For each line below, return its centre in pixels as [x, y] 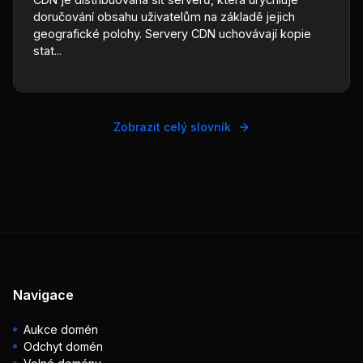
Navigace [43, 295]
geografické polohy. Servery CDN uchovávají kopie [172, 34]
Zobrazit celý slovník [172, 127]
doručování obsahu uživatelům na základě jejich [164, 17]
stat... [47, 51]
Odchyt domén [63, 346]
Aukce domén [61, 329]
